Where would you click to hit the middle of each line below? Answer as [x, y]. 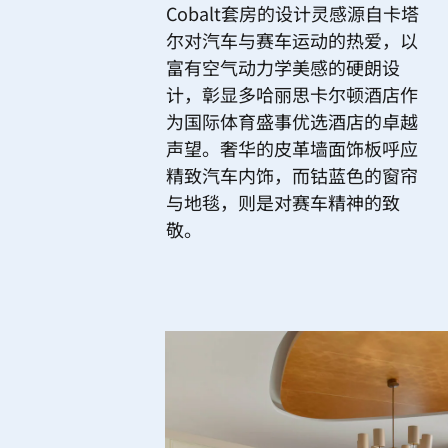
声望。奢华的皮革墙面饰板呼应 [292, 147]
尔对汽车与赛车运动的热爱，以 [292, 39]
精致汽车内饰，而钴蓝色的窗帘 [292, 174]
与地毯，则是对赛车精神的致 [283, 201]
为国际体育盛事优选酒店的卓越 [292, 120]
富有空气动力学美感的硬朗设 [283, 66]
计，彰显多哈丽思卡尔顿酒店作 [292, 93]
